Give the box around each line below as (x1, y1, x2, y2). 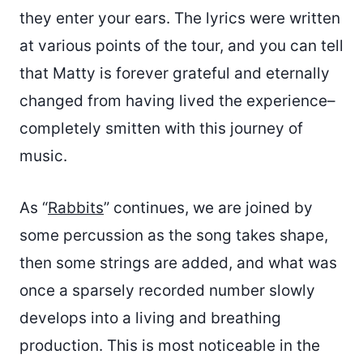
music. (19, 147, 67, 166)
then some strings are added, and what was (19, 254, 337, 273)
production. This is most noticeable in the (19, 336, 320, 356)
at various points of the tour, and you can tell (19, 36, 344, 56)
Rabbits (48, 199, 104, 218)
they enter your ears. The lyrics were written (19, 9, 340, 28)
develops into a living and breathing (19, 309, 281, 328)
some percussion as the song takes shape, (19, 226, 328, 246)
